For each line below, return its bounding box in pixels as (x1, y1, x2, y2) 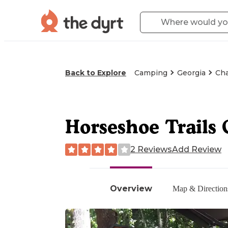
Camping (134, 68, 167, 77)
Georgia (177, 68, 206, 77)
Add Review (172, 144, 221, 154)
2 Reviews (130, 144, 172, 154)
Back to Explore (65, 68, 126, 77)
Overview (110, 183, 152, 193)
